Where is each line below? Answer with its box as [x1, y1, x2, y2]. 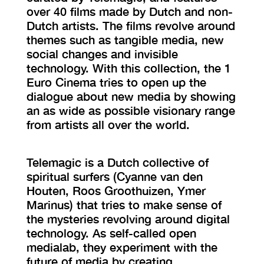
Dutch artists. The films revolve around [26, 18, 235, 32]
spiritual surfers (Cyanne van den [26, 169, 203, 183]
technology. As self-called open [26, 226, 196, 240]
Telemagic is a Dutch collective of [26, 155, 209, 169]
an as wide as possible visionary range [26, 103, 235, 117]
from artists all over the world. [26, 117, 190, 131]
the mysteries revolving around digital [26, 212, 230, 226]
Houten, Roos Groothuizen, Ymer [26, 183, 206, 197]
